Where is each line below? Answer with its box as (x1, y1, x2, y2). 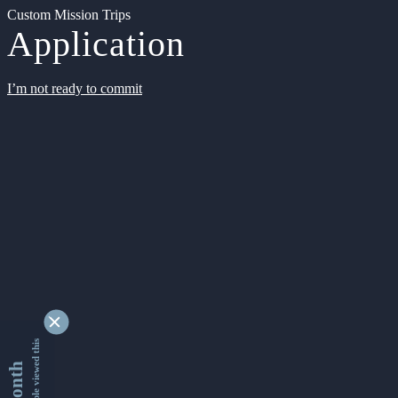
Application (7, 24, 185, 64)
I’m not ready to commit (7, 81, 142, 96)
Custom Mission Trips (7, 7, 131, 22)
